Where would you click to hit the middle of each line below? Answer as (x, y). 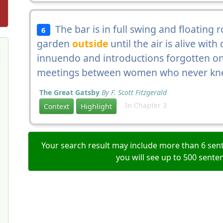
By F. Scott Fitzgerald (134, 92)
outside (90, 44)
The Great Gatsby (69, 92)
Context (56, 106)
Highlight (96, 106)
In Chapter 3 (143, 106)
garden (55, 44)
